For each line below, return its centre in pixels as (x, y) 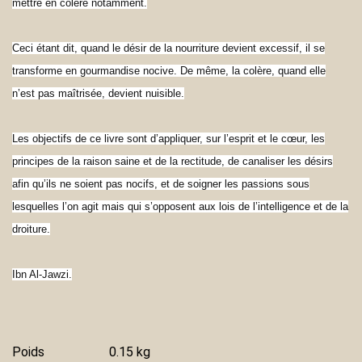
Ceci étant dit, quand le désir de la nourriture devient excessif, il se (168, 48)
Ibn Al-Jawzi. (42, 274)
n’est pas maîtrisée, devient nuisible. (98, 93)
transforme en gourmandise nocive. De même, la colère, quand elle (169, 71)
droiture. (31, 229)
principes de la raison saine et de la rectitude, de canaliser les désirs (173, 161)
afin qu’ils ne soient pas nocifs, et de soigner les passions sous (161, 184)
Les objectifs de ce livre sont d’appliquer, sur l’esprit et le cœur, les (168, 139)
